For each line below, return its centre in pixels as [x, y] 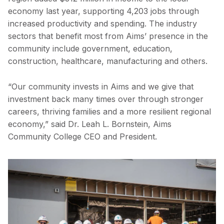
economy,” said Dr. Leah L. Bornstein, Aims [90, 124]
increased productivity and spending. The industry [102, 24]
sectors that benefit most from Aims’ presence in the [108, 36]
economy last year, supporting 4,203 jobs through [103, 11]
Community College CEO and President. [82, 136]
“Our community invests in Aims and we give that [101, 86]
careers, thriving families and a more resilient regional [109, 111]
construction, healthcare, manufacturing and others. [109, 61]
